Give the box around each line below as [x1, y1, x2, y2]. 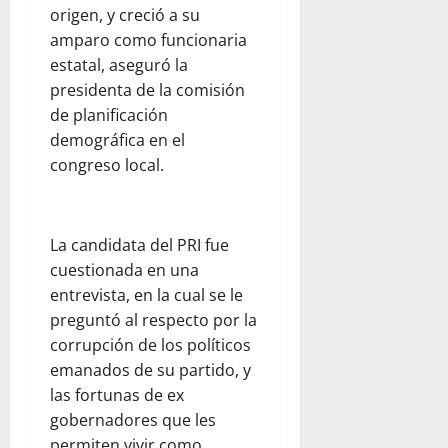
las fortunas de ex [50, 384, 184, 407]
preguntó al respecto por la [50, 309, 257, 332]
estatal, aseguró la [50, 54, 188, 77]
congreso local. [50, 154, 164, 177]
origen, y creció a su [50, 4, 200, 27]
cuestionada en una [50, 259, 199, 282]
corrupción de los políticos [50, 334, 251, 357]
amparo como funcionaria [50, 29, 247, 52]
